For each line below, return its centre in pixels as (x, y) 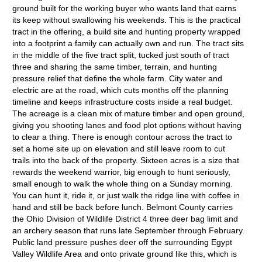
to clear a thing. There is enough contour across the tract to (123, 137)
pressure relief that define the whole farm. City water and (118, 78)
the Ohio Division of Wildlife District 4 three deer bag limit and (125, 219)
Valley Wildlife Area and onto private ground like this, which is (125, 254)
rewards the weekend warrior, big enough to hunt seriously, (122, 172)
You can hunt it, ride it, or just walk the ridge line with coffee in (126, 195)
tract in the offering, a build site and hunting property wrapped (127, 32)
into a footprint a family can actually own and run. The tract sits (128, 43)
